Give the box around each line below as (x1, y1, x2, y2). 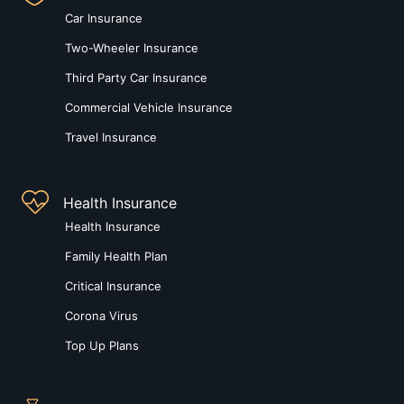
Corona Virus (65, 308, 138, 323)
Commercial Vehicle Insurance (65, 100, 233, 115)
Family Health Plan (65, 248, 168, 263)
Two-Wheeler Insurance (65, 41, 198, 56)
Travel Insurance (65, 130, 157, 145)
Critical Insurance (65, 278, 161, 293)
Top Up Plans (65, 337, 139, 353)
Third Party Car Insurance (65, 70, 207, 86)
